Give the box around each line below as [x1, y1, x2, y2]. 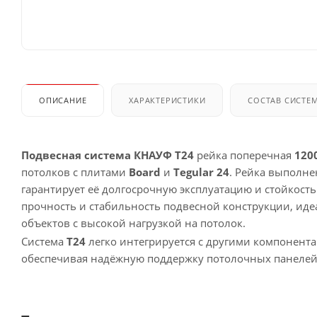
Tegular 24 [173, 164, 229, 179]
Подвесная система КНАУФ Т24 [21, 147, 194, 162]
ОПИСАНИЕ [39, 94, 87, 105]
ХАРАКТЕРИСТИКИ [129, 94, 206, 105]
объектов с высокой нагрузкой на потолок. [21, 215, 246, 230]
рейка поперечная [194, 147, 294, 162]
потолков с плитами [21, 164, 129, 179]
